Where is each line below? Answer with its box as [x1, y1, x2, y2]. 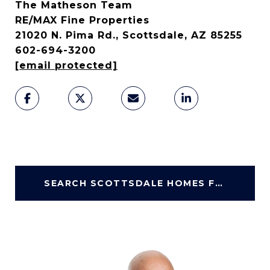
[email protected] [15, 59, 118, 71]
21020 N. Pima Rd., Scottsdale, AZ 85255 [15, 29, 242, 41]
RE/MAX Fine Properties [15, 14, 149, 26]
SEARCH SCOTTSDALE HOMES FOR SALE [215, 177, 222, 189]
